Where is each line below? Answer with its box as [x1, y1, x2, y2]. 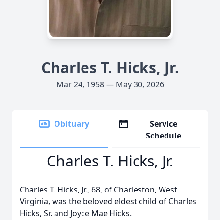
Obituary [54, 118, 89, 129]
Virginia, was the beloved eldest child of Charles [20, 196, 196, 207]
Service [150, 118, 178, 129]
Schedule [146, 130, 182, 141]
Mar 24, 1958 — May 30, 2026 [56, 79, 164, 90]
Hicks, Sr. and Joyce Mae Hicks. [20, 208, 132, 219]
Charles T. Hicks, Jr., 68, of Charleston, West [20, 184, 177, 195]
